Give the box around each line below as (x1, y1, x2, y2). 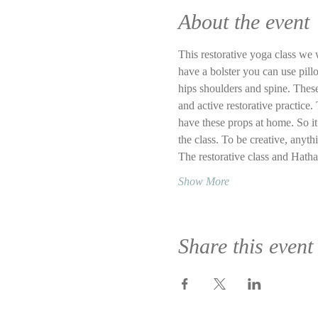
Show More (177, 175, 229, 187)
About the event (177, 9, 309, 33)
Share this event (177, 234, 313, 258)
